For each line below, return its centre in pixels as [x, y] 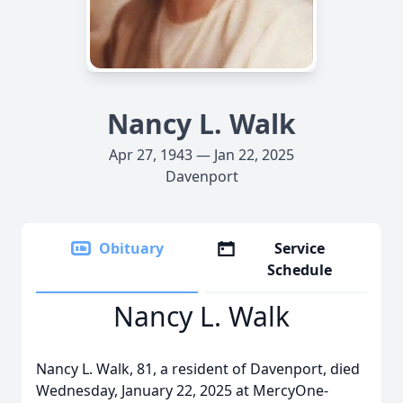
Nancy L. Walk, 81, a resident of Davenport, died [198, 369]
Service [300, 248]
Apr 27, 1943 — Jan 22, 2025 [201, 155]
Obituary [131, 248]
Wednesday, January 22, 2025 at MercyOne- [182, 390]
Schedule [300, 270]
